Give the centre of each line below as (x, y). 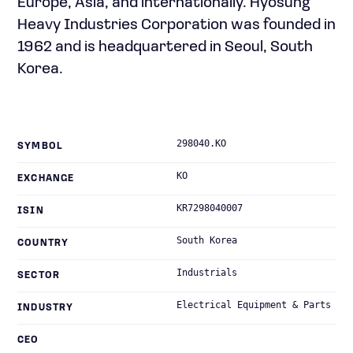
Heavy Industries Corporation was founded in (176, 25)
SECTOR (39, 276)
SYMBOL (40, 147)
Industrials (207, 273)
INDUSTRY (46, 308)
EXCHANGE (46, 179)
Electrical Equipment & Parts (254, 305)
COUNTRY (43, 243)
